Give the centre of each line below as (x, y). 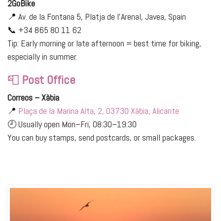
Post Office (49, 79)
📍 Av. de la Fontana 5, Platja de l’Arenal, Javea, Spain (97, 16)
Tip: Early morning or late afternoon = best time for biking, (104, 43)
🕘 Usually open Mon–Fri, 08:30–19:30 (72, 124)
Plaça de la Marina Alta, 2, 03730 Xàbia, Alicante (99, 110)
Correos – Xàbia (33, 97)
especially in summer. (42, 56)
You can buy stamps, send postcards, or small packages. (102, 137)
